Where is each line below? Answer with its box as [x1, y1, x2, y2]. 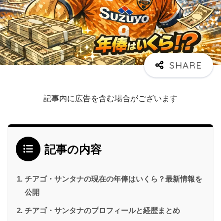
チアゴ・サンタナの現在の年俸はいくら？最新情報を [25, 174, 202, 183]
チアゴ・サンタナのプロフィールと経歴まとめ [25, 206, 180, 215]
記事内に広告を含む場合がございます [43, 94, 178, 103]
